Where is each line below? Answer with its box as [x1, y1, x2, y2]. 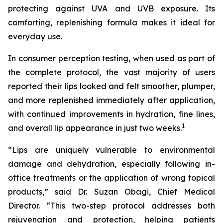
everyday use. [8, 31, 62, 41]
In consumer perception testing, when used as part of [8, 53, 215, 63]
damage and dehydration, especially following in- [8, 159, 215, 169]
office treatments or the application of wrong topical [8, 173, 215, 183]
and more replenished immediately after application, [8, 95, 215, 105]
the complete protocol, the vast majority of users [8, 67, 215, 77]
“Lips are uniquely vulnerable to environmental [8, 145, 215, 155]
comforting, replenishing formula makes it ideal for [8, 17, 215, 27]
